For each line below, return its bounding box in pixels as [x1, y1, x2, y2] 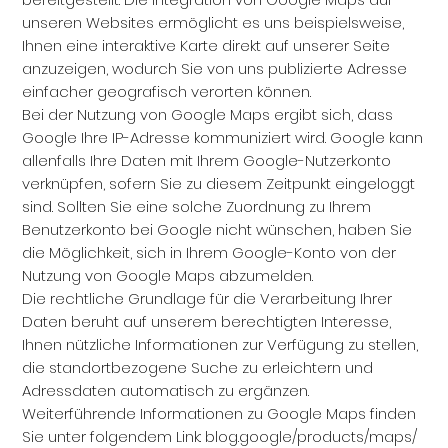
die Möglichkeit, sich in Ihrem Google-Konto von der [22, 242, 397, 263]
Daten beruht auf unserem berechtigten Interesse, [22, 311, 392, 332]
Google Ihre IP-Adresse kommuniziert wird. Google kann [22, 127, 424, 148]
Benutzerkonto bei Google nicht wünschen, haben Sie [22, 219, 413, 240]
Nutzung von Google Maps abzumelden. [22, 265, 314, 286]
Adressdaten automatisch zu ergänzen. [22, 380, 310, 401]
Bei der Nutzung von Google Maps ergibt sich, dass [22, 104, 394, 125]
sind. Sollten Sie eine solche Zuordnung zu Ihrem [22, 196, 372, 217]
